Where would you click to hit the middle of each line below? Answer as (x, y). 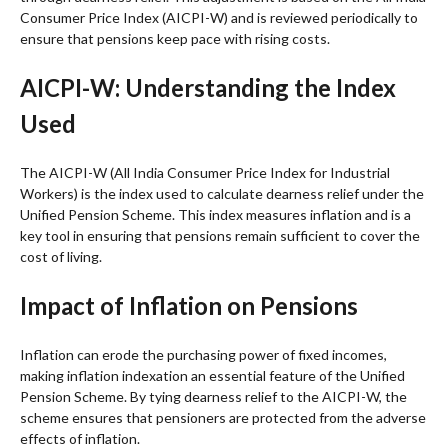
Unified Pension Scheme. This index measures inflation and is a (215, 214)
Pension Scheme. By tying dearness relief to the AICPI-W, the (213, 396)
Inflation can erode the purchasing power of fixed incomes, (203, 354)
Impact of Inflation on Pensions (189, 305)
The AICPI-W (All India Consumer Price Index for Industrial (205, 172)
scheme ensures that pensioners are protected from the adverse (223, 417)
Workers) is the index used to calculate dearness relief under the (222, 193)
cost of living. (61, 256)
